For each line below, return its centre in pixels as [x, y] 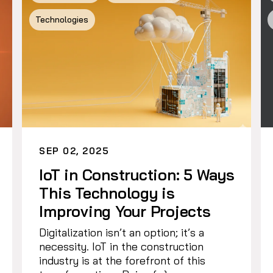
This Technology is [107, 193]
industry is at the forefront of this [122, 260]
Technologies [62, 20]
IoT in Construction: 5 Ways [137, 174]
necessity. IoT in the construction [122, 246]
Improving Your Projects [125, 211]
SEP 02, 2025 [74, 151]
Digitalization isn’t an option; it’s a [122, 232]
